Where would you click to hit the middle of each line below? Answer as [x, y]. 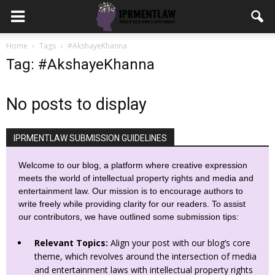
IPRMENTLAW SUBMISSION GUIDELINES [90, 138]
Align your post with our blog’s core [179, 243]
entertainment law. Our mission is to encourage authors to [131, 191]
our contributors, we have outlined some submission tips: [129, 217]
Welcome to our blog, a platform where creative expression [133, 165]
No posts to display [76, 104]
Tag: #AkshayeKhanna [80, 64]
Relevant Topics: [71, 243]
